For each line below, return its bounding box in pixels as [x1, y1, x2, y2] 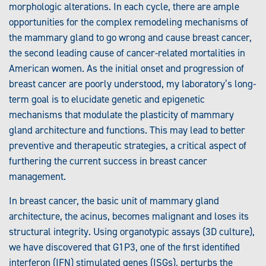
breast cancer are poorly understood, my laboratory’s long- [9, 77, 256, 91]
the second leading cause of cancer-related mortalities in [9, 46, 245, 60]
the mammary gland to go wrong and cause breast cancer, [9, 31, 252, 45]
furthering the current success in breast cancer [9, 154, 207, 168]
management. [9, 170, 66, 183]
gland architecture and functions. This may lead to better [9, 123, 245, 137]
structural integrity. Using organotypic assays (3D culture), [9, 225, 255, 239]
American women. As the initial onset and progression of [9, 62, 244, 75]
